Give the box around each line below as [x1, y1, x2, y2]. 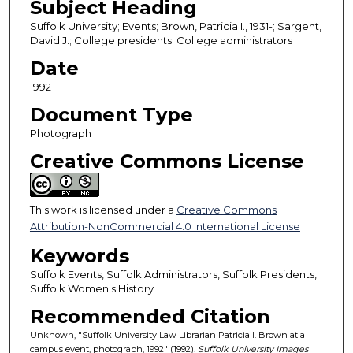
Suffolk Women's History [29, 281, 154, 295]
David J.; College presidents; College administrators [29, 33, 292, 46]
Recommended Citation [29, 304, 270, 328]
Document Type [29, 102, 193, 126]
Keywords [29, 243, 129, 267]
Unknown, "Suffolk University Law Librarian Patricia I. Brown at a [29, 329, 305, 340]
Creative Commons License [29, 149, 304, 173]
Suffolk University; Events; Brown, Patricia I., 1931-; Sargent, [29, 19, 321, 32]
